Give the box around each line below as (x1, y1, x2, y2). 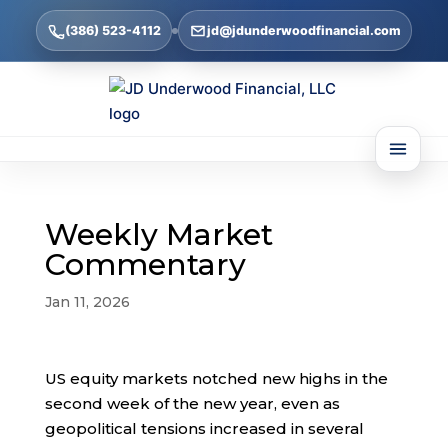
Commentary (44, 246, 246, 283)
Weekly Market (44, 216, 273, 253)
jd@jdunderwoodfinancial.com (206, 23, 401, 38)
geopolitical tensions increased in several (44, 419, 364, 438)
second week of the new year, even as (44, 394, 340, 413)
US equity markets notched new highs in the (44, 369, 388, 388)
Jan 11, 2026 (44, 293, 130, 311)
